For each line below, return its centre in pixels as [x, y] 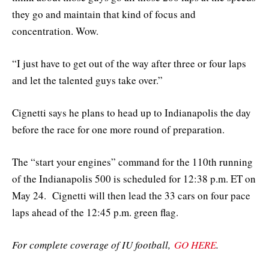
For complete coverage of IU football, [93, 245]
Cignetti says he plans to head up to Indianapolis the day [131, 113]
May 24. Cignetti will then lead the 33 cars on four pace [131, 196]
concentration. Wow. [55, 31]
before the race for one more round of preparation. [118, 130]
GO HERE [195, 245]
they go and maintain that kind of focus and [104, 14]
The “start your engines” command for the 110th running [132, 162]
